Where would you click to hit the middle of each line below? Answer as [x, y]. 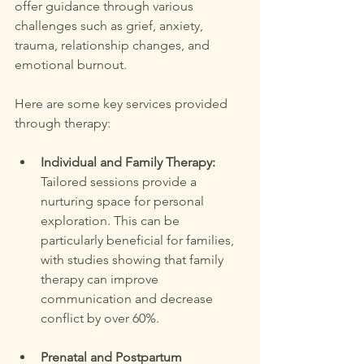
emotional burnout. [71, 64]
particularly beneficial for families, [139, 240]
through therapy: [63, 123]
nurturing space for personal [124, 201]
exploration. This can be [112, 220]
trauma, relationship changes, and [114, 45]
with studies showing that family [134, 259]
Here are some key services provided [123, 103]
